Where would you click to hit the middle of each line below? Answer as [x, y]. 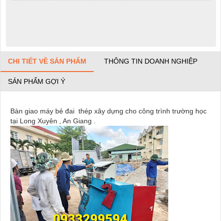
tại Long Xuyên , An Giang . [54, 121]
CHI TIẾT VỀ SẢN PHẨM [47, 61]
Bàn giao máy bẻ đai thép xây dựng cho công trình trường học [109, 111]
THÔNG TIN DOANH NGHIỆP [151, 61]
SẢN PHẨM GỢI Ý [37, 81]
